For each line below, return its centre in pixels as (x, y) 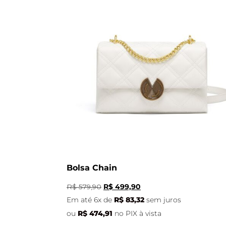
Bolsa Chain (92, 167)
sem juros (164, 200)
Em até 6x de (90, 200)
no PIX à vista (138, 214)
